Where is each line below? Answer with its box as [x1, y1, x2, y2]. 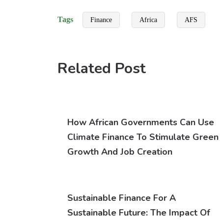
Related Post [57, 58, 146, 79]
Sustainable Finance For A [67, 192, 176, 204]
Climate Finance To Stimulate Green [67, 131, 219, 143]
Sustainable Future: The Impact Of [67, 207, 210, 219]
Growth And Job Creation [67, 146, 172, 158]
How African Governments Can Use [67, 116, 214, 129]
